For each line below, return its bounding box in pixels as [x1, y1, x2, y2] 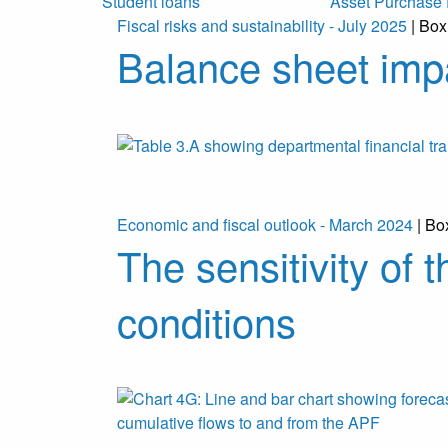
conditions [117, 292, 296, 350]
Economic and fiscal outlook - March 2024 [117, 213, 413, 237]
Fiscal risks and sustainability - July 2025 [117, 14, 407, 38]
